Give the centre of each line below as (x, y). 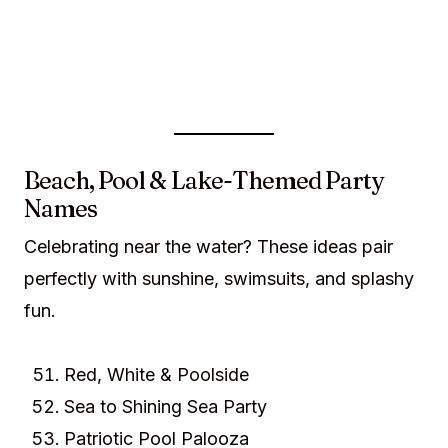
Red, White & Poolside (156, 374)
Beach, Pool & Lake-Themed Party (204, 180)
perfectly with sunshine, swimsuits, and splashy (219, 278)
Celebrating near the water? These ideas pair (208, 246)
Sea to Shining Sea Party (165, 406)
